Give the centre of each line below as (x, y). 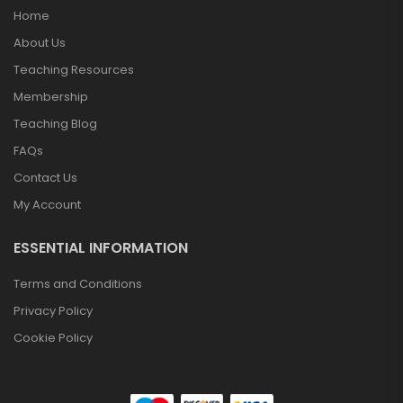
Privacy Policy (53, 311)
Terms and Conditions (78, 284)
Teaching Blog (55, 124)
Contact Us (45, 178)
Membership (51, 97)
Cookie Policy (53, 338)
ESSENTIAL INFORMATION (101, 248)
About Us (40, 43)
